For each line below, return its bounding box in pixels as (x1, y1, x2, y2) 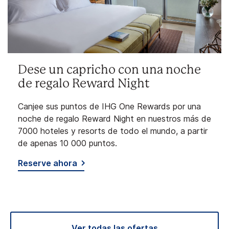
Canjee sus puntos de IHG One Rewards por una (18, 101, 201, 112)
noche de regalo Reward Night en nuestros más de (18, 113, 211, 124)
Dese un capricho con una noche (18, 64, 201, 77)
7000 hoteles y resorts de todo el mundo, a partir (18, 126, 208, 136)
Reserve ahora (18, 158, 77, 169)
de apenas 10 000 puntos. (18, 138, 117, 149)
